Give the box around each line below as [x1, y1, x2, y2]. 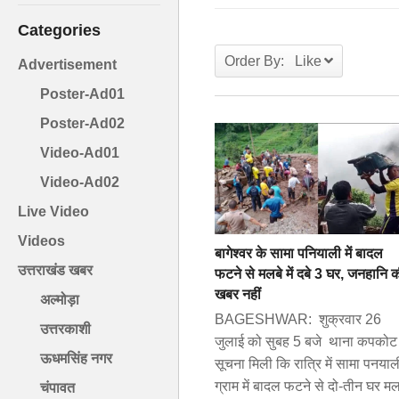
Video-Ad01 [40, 145, 119, 161]
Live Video [18, 204, 89, 220]
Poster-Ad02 [40, 116, 125, 132]
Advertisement [18, 57, 117, 73]
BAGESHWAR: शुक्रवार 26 [215, 311, 381, 327]
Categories [18, 21, 101, 40]
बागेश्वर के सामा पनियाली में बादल [215, 245, 383, 261]
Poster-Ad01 [40, 86, 125, 102]
